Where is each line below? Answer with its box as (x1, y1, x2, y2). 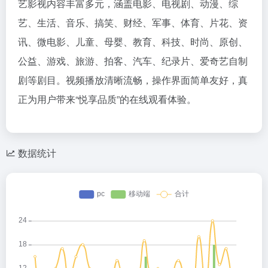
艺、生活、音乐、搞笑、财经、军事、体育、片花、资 (18, 16, 248, 29)
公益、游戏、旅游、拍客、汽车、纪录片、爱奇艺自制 (18, 54, 248, 68)
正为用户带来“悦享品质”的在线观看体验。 (18, 92, 196, 106)
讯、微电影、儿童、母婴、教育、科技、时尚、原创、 (18, 35, 248, 48)
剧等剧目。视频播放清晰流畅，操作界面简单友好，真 (18, 73, 248, 87)
